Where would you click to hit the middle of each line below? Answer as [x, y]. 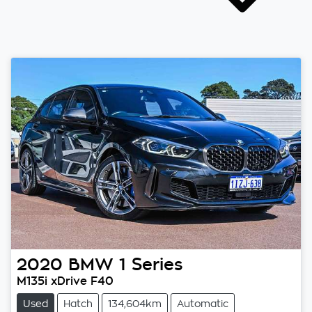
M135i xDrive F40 [65, 280]
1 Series [151, 264]
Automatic [203, 303]
